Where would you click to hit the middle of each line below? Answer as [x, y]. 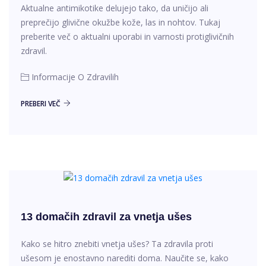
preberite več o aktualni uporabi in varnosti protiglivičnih [127, 37]
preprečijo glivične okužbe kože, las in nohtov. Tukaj [121, 23]
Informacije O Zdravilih [75, 77]
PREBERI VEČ [41, 104]
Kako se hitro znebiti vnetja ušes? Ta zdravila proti [117, 244]
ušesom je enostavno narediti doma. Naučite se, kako [125, 258]
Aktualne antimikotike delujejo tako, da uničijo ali [115, 8]
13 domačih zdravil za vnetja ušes [106, 217]
